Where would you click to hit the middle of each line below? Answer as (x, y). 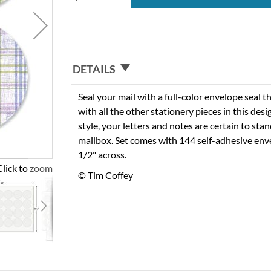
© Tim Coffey (106, 175)
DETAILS (94, 69)
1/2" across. (103, 154)
